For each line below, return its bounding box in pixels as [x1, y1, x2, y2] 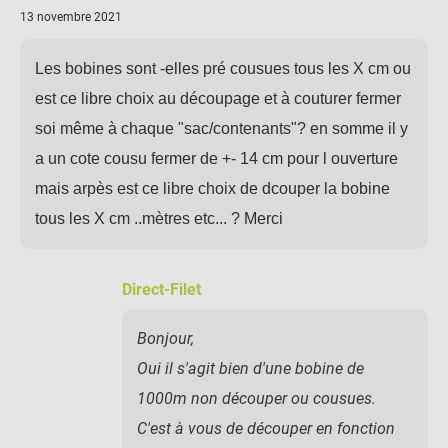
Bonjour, [137, 328, 194, 348]
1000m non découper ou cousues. [137, 388, 376, 408]
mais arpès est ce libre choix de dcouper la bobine [35, 179, 390, 197]
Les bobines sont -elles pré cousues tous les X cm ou [35, 59, 411, 77]
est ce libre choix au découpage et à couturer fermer [35, 89, 401, 107]
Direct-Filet [122, 280, 201, 299]
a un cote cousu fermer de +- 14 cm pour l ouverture [35, 149, 398, 167]
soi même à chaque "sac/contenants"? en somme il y [35, 119, 408, 137]
